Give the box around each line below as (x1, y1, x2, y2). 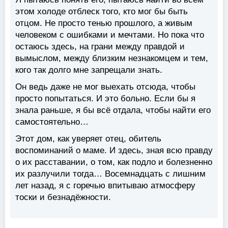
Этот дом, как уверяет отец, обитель (15, 133, 161, 144)
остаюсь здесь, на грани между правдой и (15, 41, 185, 51)
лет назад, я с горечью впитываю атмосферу (15, 180, 195, 190)
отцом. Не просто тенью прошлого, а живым (15, 18, 192, 28)
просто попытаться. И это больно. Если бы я (15, 93, 195, 103)
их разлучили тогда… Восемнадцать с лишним (15, 168, 206, 179)
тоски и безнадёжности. (15, 192, 111, 202)
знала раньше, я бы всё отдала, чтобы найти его (15, 105, 211, 115)
